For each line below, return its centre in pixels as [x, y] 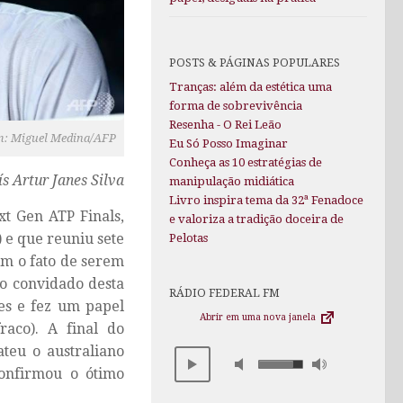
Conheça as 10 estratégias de [246, 163]
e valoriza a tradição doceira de [256, 219]
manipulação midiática [232, 182]
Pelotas [188, 238]
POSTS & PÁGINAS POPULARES [255, 63]
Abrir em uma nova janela [259, 318]
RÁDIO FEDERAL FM [224, 293]
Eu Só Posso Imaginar [228, 144]
